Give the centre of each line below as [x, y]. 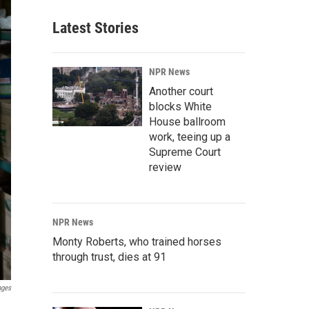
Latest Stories [96, 28]
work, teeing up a [190, 137]
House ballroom [187, 122]
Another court [181, 91]
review [165, 167]
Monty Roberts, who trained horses [137, 242]
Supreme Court [185, 152]
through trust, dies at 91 [109, 257]
